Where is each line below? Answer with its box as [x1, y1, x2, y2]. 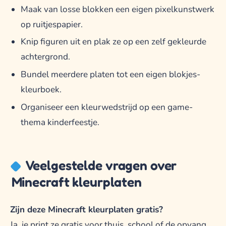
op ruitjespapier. [20, 18, 83, 30]
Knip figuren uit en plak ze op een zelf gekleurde [20, 36, 206, 48]
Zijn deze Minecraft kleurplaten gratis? [10, 203, 163, 215]
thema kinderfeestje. [20, 116, 99, 128]
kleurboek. [20, 84, 62, 96]
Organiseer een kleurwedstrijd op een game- [20, 101, 193, 113]
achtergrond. [20, 51, 70, 63]
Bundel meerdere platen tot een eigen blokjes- [20, 69, 200, 81]
